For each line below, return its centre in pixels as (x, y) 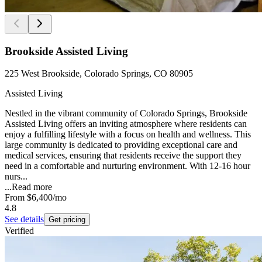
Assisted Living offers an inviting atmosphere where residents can (126, 124)
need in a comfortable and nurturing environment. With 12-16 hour (127, 166)
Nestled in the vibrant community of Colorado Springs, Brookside (126, 113)
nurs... (16, 177)
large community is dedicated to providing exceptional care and (121, 145)
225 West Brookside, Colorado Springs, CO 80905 (99, 74)
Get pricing (67, 220)
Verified (19, 231)
